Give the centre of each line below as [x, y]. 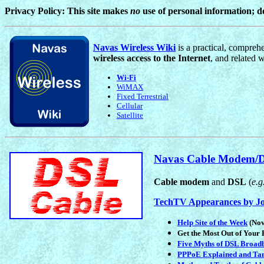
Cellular [130, 105]
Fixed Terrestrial [143, 96]
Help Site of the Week [212, 222]
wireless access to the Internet [152, 58]
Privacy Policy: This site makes [67, 11]
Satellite [130, 115]
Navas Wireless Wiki [134, 47]
